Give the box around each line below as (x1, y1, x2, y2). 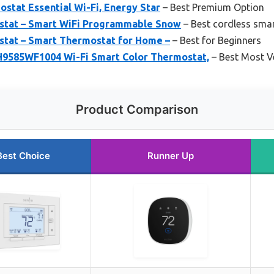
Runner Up (147, 149, 194, 161)
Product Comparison (76, 102, 198, 117)
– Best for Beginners (170, 34, 261, 46)
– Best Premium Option (160, 1, 264, 13)
